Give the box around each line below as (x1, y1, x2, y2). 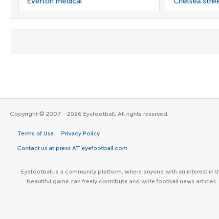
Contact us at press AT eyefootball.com (17, 145, 128, 152)
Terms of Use (17, 130, 54, 137)
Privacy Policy (61, 130, 100, 137)
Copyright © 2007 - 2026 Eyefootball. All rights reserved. (10, 110, 169, 117)
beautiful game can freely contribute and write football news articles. (27, 178, 218, 185)
